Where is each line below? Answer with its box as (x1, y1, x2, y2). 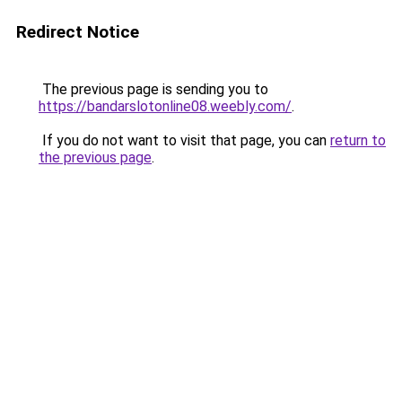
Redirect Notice (16, 22, 139, 42)
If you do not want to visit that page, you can (39, 132, 330, 149)
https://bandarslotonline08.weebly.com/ (39, 98, 292, 115)
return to (330, 132, 386, 149)
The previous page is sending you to (39, 81, 268, 98)
